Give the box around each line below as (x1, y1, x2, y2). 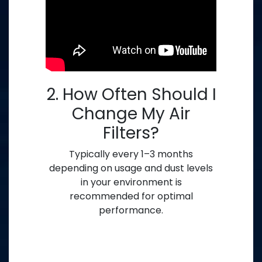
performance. (99, 204, 163, 218)
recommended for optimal (69, 189, 193, 204)
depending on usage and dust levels (49, 161, 213, 175)
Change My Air (72, 102, 190, 126)
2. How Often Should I (46, 83, 216, 106)
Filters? (103, 122, 159, 145)
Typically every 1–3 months (69, 147, 193, 161)
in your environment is (80, 175, 182, 189)
